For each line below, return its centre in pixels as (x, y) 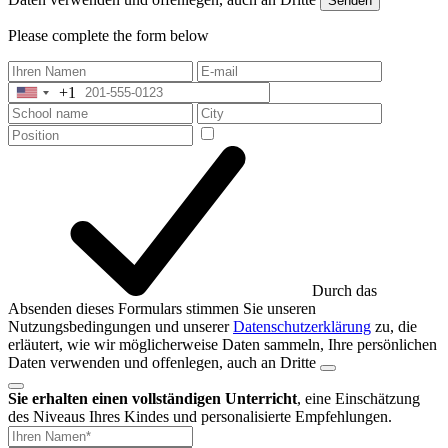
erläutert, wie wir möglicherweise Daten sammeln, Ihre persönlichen (222, 345)
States (45, 114)
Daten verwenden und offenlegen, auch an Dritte (162, 363)
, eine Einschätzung (358, 399)
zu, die (394, 327)
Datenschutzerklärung (302, 327)
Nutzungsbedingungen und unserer (120, 327)
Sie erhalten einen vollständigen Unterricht (152, 399)
